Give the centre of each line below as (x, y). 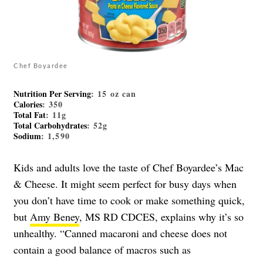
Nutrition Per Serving (52, 94)
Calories (28, 104)
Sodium (27, 136)
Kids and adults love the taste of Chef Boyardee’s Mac (129, 168)
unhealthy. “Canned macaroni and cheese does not (120, 233)
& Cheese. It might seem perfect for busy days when (125, 184)
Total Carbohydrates (50, 126)
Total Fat (30, 115)
